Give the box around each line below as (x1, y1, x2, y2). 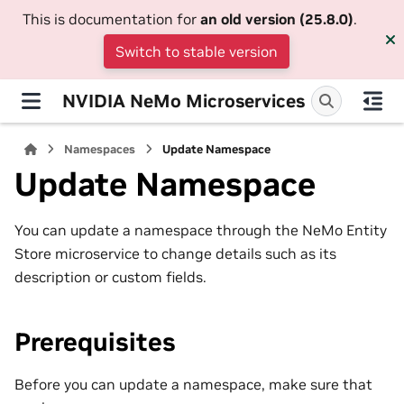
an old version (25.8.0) (199, 10, 353, 28)
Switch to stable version (115, 42, 278, 60)
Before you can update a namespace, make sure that (14, 374, 372, 393)
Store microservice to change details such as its (14, 243, 336, 262)
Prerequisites (14, 326, 176, 358)
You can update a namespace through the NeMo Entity (14, 220, 387, 239)
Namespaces (64, 142, 136, 157)
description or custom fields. (14, 267, 207, 286)
